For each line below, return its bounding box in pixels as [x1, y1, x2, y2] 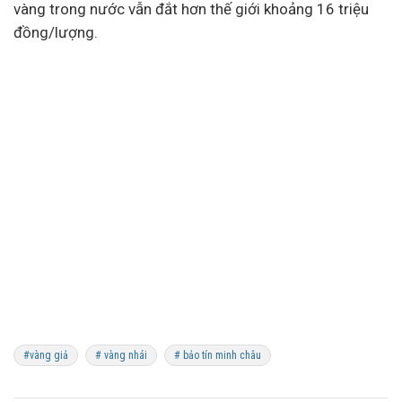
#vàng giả [23, 349, 68, 362]
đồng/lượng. [13, 23, 105, 41]
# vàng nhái [95, 349, 147, 362]
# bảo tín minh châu [174, 349, 261, 362]
